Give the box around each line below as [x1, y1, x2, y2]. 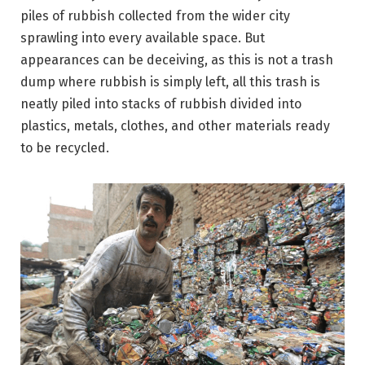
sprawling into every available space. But [20, 30, 265, 46]
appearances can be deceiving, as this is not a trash [20, 52, 333, 68]
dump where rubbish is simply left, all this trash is [20, 74, 320, 90]
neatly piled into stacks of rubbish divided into [20, 96, 301, 112]
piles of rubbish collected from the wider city [20, 8, 290, 24]
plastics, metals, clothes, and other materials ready [20, 118, 330, 134]
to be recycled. [20, 140, 109, 156]
